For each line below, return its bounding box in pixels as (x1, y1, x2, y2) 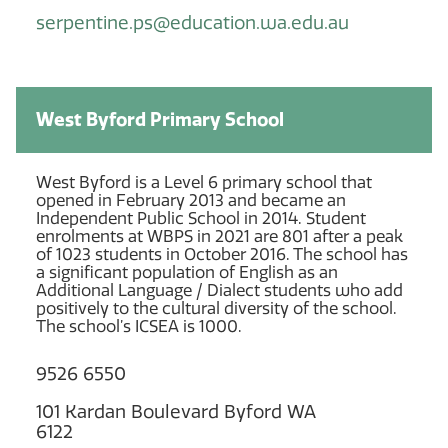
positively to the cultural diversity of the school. (36, 298, 397, 318)
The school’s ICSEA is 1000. (36, 316, 242, 336)
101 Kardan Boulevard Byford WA (36, 400, 315, 423)
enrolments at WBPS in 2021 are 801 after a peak (36, 226, 403, 246)
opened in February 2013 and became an (36, 190, 346, 210)
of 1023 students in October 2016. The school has (36, 244, 408, 264)
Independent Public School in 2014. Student (36, 208, 366, 228)
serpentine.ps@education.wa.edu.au (36, 11, 349, 34)
